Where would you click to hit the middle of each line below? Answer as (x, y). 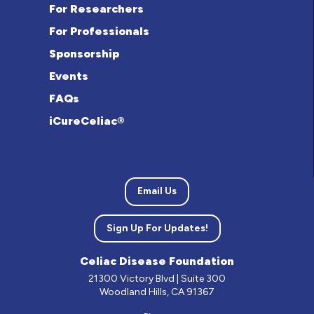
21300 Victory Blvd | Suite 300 (157, 278)
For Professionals (99, 32)
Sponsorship (84, 54)
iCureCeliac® (86, 121)
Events (68, 76)
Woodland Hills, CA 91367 (157, 292)
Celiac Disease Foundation (157, 261)
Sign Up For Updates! (157, 228)
